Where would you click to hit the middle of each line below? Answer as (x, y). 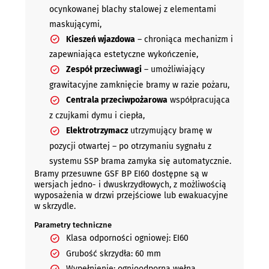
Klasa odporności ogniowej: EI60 (127, 238)
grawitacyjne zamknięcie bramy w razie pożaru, (139, 85)
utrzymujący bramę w (170, 130)
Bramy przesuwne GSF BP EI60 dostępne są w (121, 174)
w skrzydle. (55, 206)
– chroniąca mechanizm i (184, 39)
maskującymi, (75, 24)
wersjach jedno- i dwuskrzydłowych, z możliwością (130, 184)
